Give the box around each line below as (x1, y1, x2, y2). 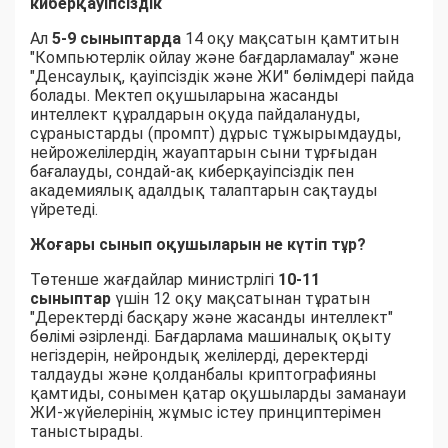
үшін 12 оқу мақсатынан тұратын (111, 288, 370, 308)
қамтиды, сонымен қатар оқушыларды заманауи (30, 383, 406, 403)
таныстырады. (30, 421, 143, 441)
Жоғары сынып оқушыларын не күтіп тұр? (30, 234, 366, 254)
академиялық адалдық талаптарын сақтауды (30, 180, 378, 200)
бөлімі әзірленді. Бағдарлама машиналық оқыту (30, 326, 391, 346)
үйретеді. (30, 199, 98, 219)
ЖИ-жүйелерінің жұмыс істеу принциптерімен (30, 402, 381, 422)
